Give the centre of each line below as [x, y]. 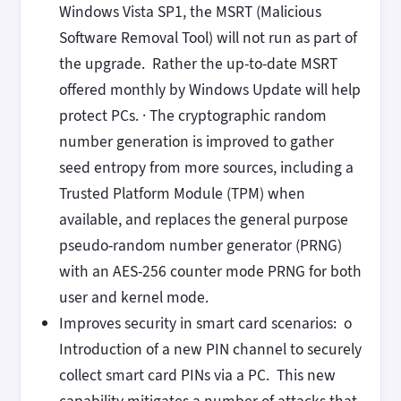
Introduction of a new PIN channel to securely [210, 350]
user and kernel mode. [133, 298]
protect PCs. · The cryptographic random [192, 116]
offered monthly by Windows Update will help [209, 90]
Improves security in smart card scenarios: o [205, 324]
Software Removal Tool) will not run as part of [208, 38]
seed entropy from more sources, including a [206, 168]
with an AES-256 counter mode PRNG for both [210, 272]
